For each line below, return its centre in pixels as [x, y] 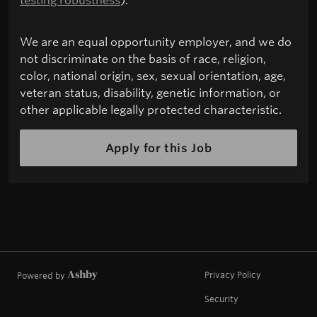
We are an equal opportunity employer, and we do [156, 42]
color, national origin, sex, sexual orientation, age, [153, 76]
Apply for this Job [158, 148]
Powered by [42, 276]
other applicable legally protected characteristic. [151, 110]
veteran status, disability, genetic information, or [150, 93]
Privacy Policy [233, 274]
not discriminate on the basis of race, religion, [143, 59]
